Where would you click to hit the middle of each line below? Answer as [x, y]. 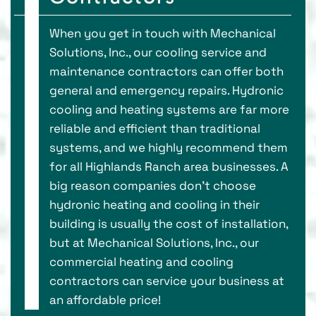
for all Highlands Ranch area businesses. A [169, 166]
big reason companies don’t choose [153, 185]
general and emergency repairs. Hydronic [166, 90]
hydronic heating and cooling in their [154, 204]
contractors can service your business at [167, 280]
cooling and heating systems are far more [169, 109]
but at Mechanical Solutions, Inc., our [154, 242]
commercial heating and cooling [141, 261]
